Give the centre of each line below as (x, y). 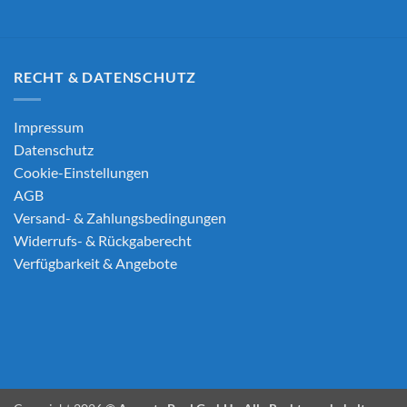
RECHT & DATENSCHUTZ (105, 77)
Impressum (49, 126)
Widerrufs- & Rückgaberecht (103, 240)
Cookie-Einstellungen (81, 172)
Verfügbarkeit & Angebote (95, 263)
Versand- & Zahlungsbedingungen (120, 217)
